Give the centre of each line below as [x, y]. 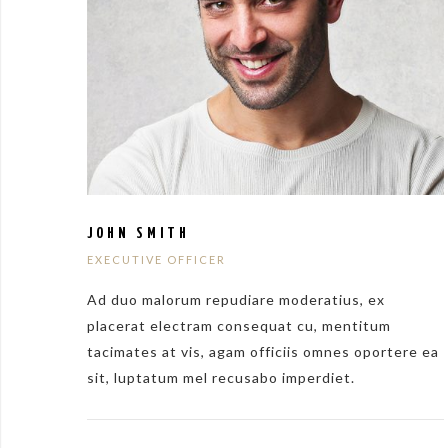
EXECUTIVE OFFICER [156, 259]
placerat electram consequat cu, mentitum [239, 326]
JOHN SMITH [138, 233]
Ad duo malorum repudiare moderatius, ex [236, 300]
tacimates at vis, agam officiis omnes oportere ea [263, 352]
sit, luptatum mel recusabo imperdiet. [221, 378]
